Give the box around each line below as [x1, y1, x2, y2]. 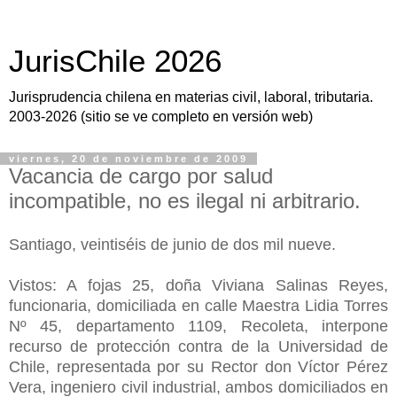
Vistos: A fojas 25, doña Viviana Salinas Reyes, [9, 276, 388, 294]
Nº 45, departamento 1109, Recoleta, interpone [9, 316, 388, 335]
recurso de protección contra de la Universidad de [9, 337, 388, 355]
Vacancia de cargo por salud [9, 164, 273, 188]
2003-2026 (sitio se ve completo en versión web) [9, 109, 313, 124]
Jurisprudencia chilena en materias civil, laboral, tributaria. [9, 90, 373, 105]
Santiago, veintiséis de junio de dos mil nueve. [9, 235, 336, 253]
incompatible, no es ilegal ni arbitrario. [9, 189, 361, 213]
